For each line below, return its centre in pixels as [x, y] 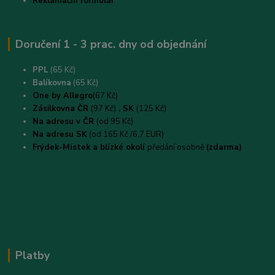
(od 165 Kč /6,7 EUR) [127, 135]
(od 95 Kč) [115, 122]
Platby [32, 256]
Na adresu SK [60, 135]
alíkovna [55, 83]
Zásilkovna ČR [62, 109]
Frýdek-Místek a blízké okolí [90, 148]
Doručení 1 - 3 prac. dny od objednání [110, 44]
